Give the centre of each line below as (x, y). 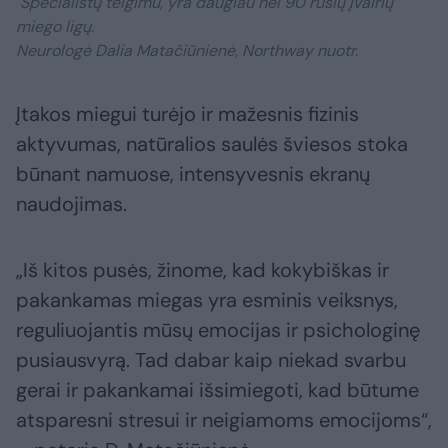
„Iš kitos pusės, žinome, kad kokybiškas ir (202, 270)
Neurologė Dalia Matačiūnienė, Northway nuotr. (187, 51)
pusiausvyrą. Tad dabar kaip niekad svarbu (211, 360)
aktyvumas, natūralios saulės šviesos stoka (212, 144)
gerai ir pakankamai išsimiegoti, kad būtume (217, 390)
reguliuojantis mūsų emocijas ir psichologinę (218, 330)
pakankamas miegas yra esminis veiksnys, (207, 300)
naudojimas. (71, 204)
